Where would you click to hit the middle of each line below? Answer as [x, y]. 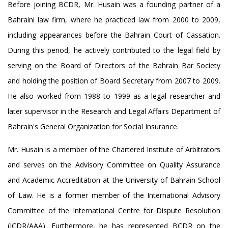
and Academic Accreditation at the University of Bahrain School [114, 180]
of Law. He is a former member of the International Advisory [114, 195]
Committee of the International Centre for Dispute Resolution [114, 210]
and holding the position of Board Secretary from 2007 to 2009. [114, 80]
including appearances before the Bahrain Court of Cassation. [114, 35]
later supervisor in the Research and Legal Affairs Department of [114, 111]
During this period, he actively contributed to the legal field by [114, 50]
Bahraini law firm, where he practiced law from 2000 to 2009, [114, 19]
